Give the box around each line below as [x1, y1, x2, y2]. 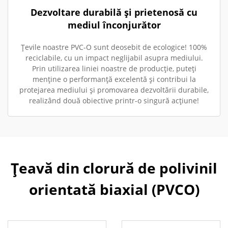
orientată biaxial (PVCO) [28, 179, 199, 199]
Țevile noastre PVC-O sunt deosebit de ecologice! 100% [21, 42, 207, 52]
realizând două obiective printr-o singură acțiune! [29, 95, 199, 105]
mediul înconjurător [67, 18, 161, 31]
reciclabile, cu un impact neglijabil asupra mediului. [25, 52, 203, 63]
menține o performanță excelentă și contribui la [32, 74, 196, 84]
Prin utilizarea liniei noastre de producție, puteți [32, 63, 196, 73]
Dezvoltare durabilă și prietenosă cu [31, 6, 197, 18]
